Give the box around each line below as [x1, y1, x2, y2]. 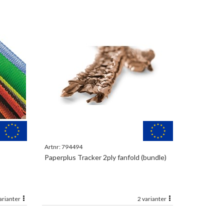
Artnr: [44, 143, 61, 150]
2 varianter [137, 195, 167, 202]
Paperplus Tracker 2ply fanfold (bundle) [44, 153, 166, 161]
